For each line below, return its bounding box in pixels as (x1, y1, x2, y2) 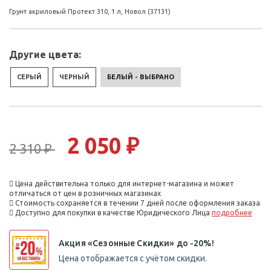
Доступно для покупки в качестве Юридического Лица (13, 209, 212, 217)
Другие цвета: (9, 49, 81, 60)
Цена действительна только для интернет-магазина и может (13, 180, 234, 188)
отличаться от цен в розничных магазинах (9, 189, 161, 198)
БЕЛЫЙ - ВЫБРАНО (107, 73, 174, 81)
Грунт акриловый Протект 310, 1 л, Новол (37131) (9, 8, 171, 16)
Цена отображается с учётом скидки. (59, 253, 207, 263)
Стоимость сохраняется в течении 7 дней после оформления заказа (13, 199, 260, 207)
